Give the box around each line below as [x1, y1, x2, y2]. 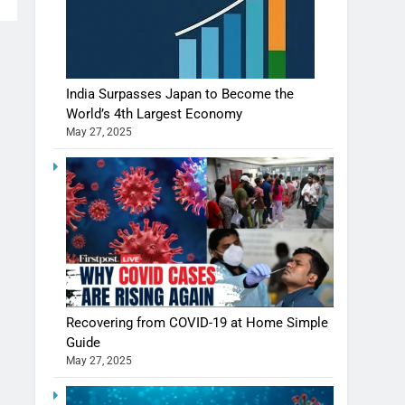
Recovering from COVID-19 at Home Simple [66, 314, 329, 331]
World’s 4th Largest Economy [66, 105, 243, 122]
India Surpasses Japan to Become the [66, 85, 295, 102]
